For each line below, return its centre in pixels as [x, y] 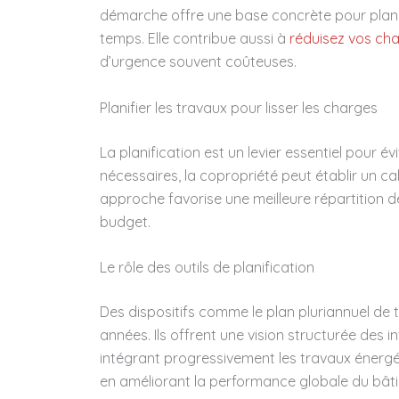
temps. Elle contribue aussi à [193, 39]
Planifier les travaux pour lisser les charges [239, 107]
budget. [125, 221]
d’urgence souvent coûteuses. [198, 62]
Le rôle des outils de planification [207, 268]
